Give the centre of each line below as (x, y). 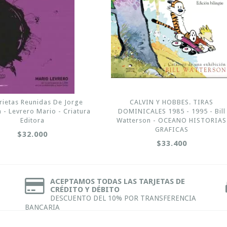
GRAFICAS (172, 129)
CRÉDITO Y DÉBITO (85, 189)
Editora (33, 120)
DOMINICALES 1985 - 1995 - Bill (172, 111)
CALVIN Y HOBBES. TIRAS (172, 102)
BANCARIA (42, 207)
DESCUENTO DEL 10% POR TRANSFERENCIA (123, 198)
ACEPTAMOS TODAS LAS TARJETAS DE (118, 181)
